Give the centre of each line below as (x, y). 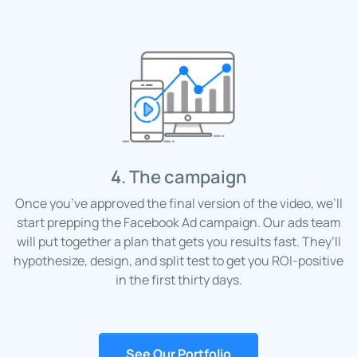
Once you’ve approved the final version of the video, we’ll (178, 204)
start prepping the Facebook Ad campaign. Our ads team (178, 223)
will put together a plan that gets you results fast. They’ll (178, 242)
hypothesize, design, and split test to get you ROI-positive (178, 261)
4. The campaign (178, 177)
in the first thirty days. (178, 280)
